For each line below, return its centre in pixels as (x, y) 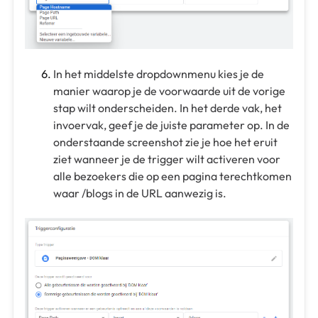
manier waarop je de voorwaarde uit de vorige (169, 91)
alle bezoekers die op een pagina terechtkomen (172, 176)
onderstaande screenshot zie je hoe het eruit (165, 142)
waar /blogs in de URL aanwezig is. (140, 193)
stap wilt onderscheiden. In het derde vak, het (168, 108)
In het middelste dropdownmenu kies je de (159, 73)
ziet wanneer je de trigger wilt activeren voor (167, 159)
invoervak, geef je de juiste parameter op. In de (171, 125)
